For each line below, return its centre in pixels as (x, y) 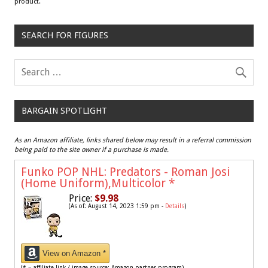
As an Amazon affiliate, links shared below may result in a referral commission (133, 141)
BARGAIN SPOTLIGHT (64, 111)
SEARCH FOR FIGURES (65, 36)
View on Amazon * (74, 254)
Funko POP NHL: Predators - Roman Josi (125, 172)
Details (175, 206)
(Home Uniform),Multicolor (95, 184)
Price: (80, 199)
